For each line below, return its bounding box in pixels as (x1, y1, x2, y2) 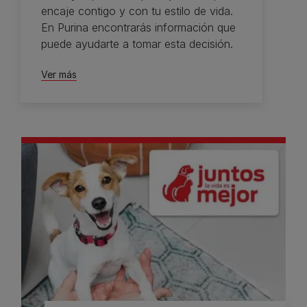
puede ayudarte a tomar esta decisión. (41, 36, 233, 51)
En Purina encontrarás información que (41, 20, 236, 34)
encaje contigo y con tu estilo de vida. (41, 3, 233, 18)
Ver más (41, 68, 77, 80)
